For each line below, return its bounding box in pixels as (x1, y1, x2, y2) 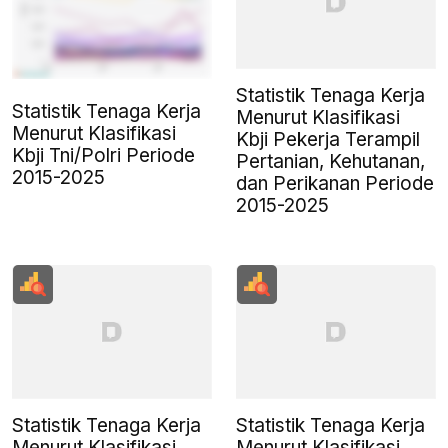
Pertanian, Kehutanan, (236, 150, 425, 174)
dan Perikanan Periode (236, 172, 434, 196)
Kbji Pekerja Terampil (236, 128, 420, 152)
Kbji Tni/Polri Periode (12, 143, 195, 167)
